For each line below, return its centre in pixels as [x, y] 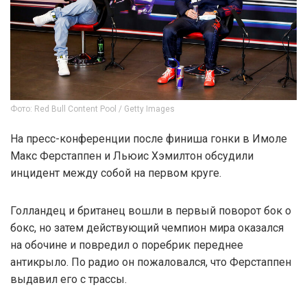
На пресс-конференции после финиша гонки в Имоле [149, 138]
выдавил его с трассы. [69, 279]
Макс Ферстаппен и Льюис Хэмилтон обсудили [132, 156]
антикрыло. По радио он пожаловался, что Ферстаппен [151, 262]
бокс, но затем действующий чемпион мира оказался [147, 228]
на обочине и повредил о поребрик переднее [127, 245]
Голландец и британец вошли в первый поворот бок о [151, 210]
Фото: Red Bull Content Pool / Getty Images [93, 109]
